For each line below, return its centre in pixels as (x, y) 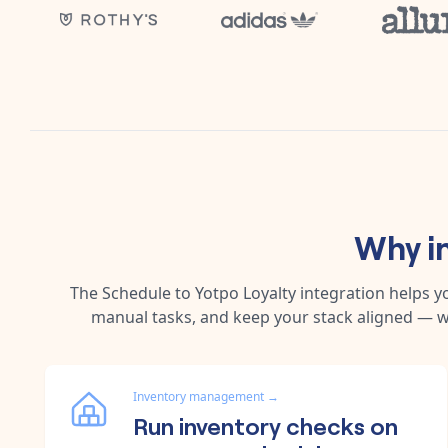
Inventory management (198, 396)
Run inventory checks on (265, 424)
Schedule (138, 292)
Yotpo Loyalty (245, 292)
